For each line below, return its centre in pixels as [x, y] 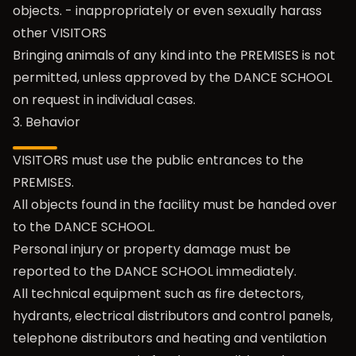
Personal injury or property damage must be [152, 249]
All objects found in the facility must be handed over [175, 205]
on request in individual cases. [104, 100]
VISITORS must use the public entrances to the [158, 160]
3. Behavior [46, 122]
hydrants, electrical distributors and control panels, [173, 316]
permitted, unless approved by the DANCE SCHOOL [172, 77]
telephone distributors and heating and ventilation [170, 338]
